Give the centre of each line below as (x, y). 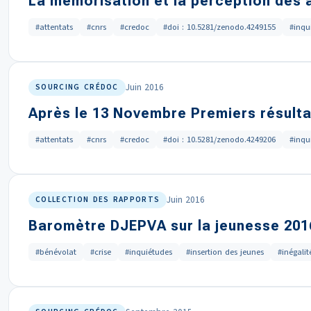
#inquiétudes (149, 252)
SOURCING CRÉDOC (77, 87)
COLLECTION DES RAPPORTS (98, 200)
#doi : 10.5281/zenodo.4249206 (219, 140)
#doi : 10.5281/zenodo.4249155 (219, 27)
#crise (101, 252)
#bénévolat (56, 252)
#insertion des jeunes (225, 252)
